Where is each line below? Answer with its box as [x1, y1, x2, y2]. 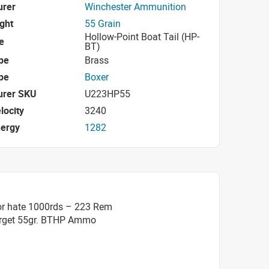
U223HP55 [85, 86, 130, 100]
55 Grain [85, 16, 121, 30]
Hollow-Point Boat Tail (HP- [85, 30, 199, 43]
